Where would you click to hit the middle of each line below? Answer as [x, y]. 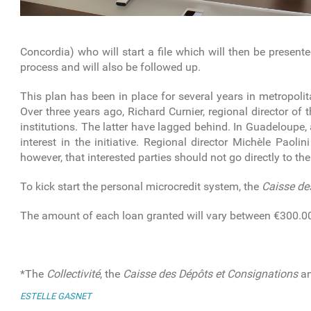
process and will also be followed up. [111, 67]
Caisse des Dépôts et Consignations [211, 274]
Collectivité [74, 274]
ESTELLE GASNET [56, 296]
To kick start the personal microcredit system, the [141, 187]
